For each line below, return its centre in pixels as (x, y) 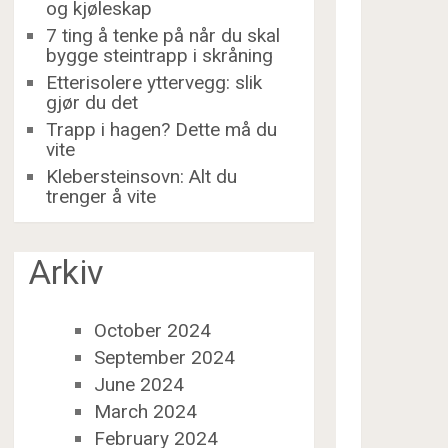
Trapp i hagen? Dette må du (162, 129)
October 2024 (152, 330)
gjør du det (92, 102)
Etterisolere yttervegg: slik (154, 82)
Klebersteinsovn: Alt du (142, 176)
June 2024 (138, 384)
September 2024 (164, 357)
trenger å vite (101, 196)
